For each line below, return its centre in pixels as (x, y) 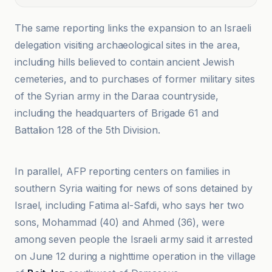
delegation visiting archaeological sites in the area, (127, 45)
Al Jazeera (54, 137)
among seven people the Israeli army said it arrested (134, 239)
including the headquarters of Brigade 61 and (117, 113)
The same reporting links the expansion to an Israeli (133, 28)
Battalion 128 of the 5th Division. (87, 130)
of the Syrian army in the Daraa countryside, (117, 96)
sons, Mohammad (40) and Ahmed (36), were (120, 222)
